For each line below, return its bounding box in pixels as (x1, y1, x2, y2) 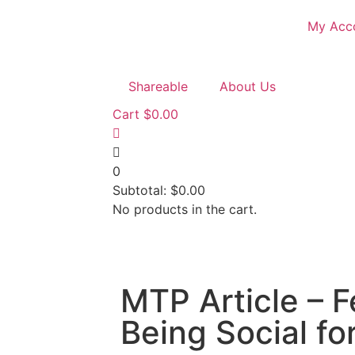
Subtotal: (113, 182, 170, 198)
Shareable (128, 78, 188, 94)
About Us (219, 78, 276, 94)
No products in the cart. (113, 201, 257, 217)
